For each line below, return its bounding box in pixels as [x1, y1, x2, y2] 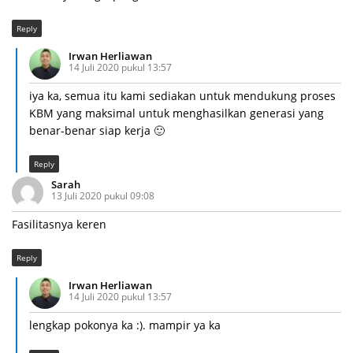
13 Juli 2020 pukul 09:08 [51, 189, 154, 203]
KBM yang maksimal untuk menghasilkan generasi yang [29, 106, 324, 121]
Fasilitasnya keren [12, 217, 106, 232]
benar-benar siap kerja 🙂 [29, 123, 165, 139]
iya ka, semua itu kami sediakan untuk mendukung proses [29, 88, 336, 104]
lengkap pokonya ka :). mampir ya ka [29, 318, 221, 333]
